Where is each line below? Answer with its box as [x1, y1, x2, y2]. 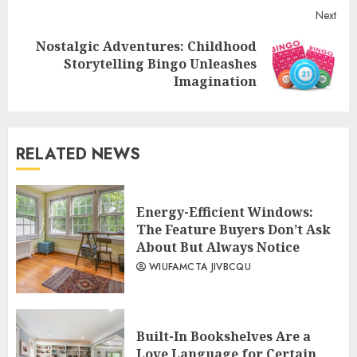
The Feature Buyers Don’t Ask [136, 221, 331, 239]
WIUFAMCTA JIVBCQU [149, 260, 252, 275]
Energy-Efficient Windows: [136, 203, 313, 222]
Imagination [174, 73, 257, 91]
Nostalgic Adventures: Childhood [36, 37, 257, 56]
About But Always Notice [136, 238, 300, 257]
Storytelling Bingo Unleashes [64, 55, 257, 73]
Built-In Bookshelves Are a [136, 328, 311, 346]
